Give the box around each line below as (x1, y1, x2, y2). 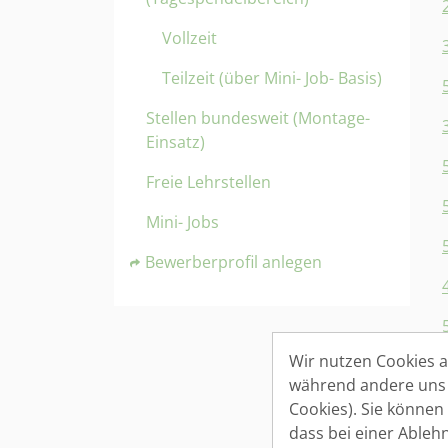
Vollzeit (162, 27, 217, 49)
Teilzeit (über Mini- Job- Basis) (162, 67, 382, 89)
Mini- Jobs (146, 211, 219, 233)
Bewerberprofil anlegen (145, 251, 322, 273)
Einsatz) (146, 131, 205, 153)
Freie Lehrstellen (146, 171, 271, 193)
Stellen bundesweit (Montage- (146, 107, 370, 129)
